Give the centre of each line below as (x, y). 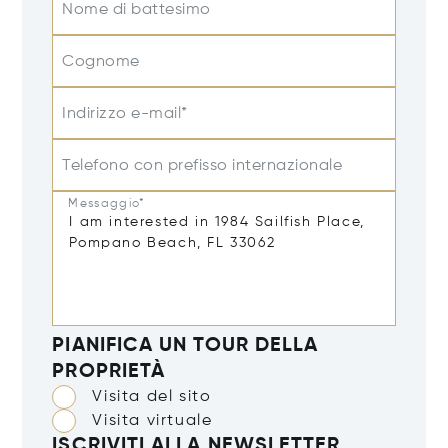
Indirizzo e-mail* (125, 114)
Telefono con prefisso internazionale (202, 166)
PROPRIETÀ (109, 372)
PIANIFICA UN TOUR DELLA (185, 346)
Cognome (101, 62)
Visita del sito (152, 397)
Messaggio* (107, 203)
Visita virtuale (152, 421)
